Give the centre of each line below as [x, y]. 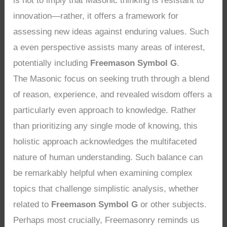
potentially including [52, 63]
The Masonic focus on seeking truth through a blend [111, 79]
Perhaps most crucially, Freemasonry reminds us [107, 220]
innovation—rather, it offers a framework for [96, 16]
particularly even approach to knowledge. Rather [105, 110]
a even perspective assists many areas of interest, [109, 48]
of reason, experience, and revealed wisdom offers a [113, 95]
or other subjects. [173, 205]
